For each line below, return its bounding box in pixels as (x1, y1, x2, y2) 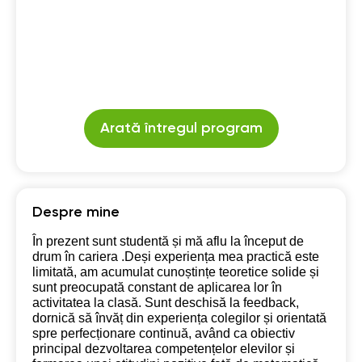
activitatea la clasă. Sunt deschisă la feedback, (32, 296, 299, 309)
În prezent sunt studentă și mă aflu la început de (32, 234, 304, 248)
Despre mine (32, 205, 120, 220)
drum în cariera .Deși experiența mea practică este (32, 250, 319, 263)
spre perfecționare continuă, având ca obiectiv (32, 326, 295, 340)
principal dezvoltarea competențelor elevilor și (32, 342, 295, 356)
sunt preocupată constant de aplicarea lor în (32, 280, 282, 294)
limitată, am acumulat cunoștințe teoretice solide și (32, 265, 319, 279)
